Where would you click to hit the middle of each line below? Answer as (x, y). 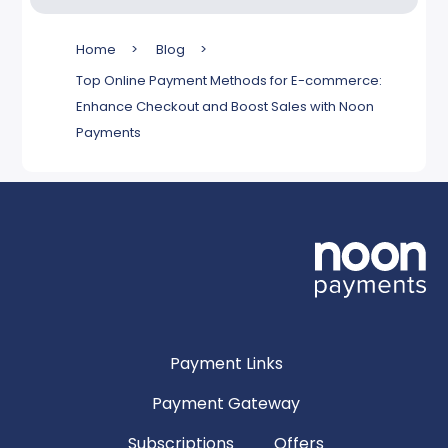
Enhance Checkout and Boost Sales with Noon (225, 107)
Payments (109, 133)
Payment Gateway (226, 404)
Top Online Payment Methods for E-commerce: (229, 81)
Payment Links (226, 364)
